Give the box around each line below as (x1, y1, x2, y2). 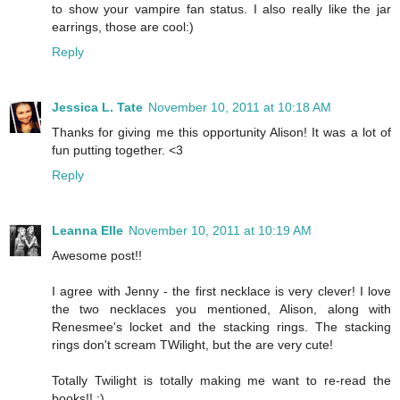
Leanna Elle (52, 222, 123, 237)
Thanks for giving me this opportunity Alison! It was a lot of (52, 124, 391, 139)
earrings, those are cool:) (52, 19, 194, 34)
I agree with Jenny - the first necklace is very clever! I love (52, 283, 391, 298)
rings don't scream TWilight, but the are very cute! (52, 337, 333, 352)
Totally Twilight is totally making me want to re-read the (52, 372, 391, 387)
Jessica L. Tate (52, 99, 143, 114)
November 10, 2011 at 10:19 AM (129, 222, 312, 237)
